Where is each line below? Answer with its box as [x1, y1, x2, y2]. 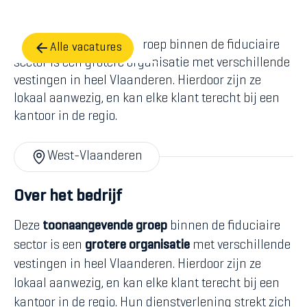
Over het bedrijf [14, 189, 122, 204]
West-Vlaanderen [47, 150, 143, 162]
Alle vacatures [50, 42, 122, 53]
